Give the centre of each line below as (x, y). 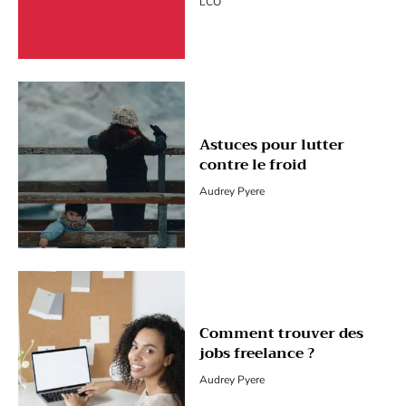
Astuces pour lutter (271, 145)
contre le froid (252, 164)
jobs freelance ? (256, 354)
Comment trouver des (281, 334)
